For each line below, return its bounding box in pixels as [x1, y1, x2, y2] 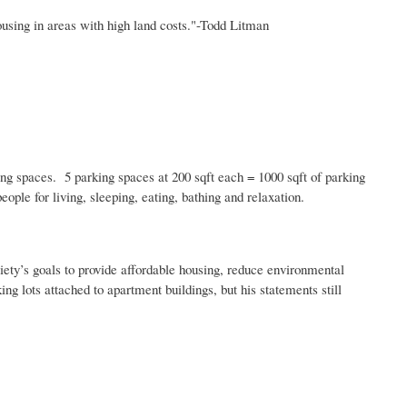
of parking [307, 166, 365, 185]
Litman [230, 15, 269, 34]
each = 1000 [214, 166, 287, 185]
